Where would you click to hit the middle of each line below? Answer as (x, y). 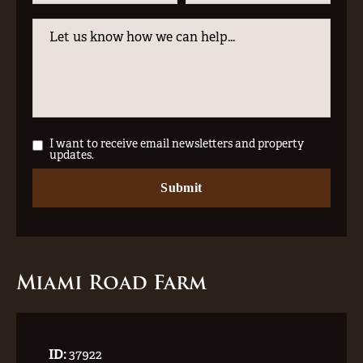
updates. (72, 155)
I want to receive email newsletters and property (177, 143)
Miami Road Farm (111, 282)
